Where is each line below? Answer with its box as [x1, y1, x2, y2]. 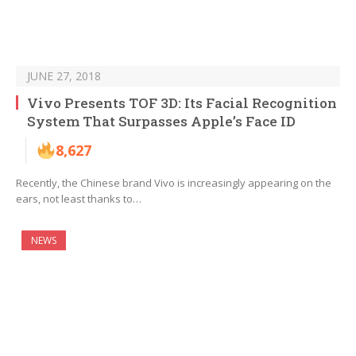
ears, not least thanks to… [16, 192, 141, 207]
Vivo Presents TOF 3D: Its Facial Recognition [27, 94, 337, 113]
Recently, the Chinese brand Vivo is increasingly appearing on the [16, 176, 331, 191]
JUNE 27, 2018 [27, 68, 101, 84]
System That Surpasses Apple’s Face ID [27, 112, 296, 131]
